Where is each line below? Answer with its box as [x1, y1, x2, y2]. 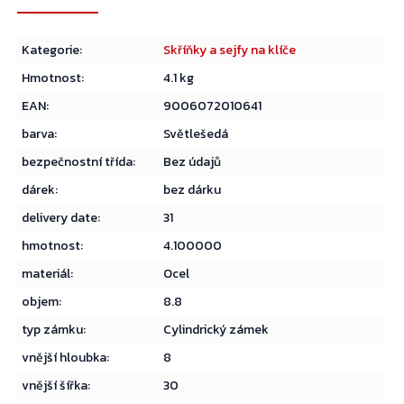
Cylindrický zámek [163, 320, 270, 340]
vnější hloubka [22, 348, 107, 368]
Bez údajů [163, 152, 222, 172]
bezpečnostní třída [22, 152, 133, 172]
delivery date [22, 208, 98, 228]
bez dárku [163, 180, 222, 200]
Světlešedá [163, 124, 229, 144]
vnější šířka [22, 376, 88, 396]
